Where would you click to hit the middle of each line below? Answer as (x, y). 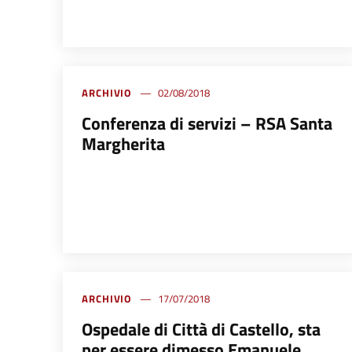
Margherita (123, 144)
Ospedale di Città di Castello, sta (201, 330)
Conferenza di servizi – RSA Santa (207, 124)
